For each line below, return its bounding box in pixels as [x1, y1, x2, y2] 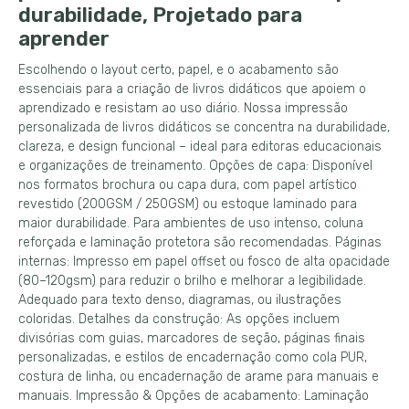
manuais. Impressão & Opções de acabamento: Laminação [18, 388, 369, 404]
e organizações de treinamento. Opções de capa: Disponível [18, 158, 372, 173]
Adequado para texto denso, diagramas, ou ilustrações [18, 292, 341, 308]
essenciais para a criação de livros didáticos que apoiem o [18, 81, 366, 97]
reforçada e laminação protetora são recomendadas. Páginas [18, 235, 382, 250]
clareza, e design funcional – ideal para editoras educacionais [18, 139, 382, 154]
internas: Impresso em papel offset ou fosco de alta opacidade [18, 254, 390, 269]
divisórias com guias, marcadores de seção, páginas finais [18, 330, 365, 346]
